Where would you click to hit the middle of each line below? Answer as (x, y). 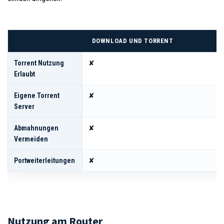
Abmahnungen (36, 128)
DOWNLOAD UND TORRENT (132, 40)
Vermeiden (31, 139)
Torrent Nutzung (39, 63)
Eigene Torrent (37, 95)
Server (24, 106)
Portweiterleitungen (44, 160)
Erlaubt (24, 74)
